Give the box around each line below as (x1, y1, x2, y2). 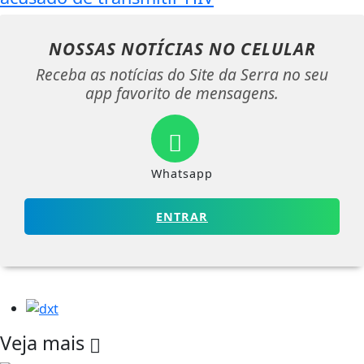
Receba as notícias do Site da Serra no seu (36, 63, 328, 85)
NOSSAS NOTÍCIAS (48, 37, 209, 60)
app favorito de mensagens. (85, 81, 279, 104)
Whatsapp (151, 165, 213, 181)
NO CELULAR (208, 37, 316, 60)
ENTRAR (156, 208, 208, 224)
